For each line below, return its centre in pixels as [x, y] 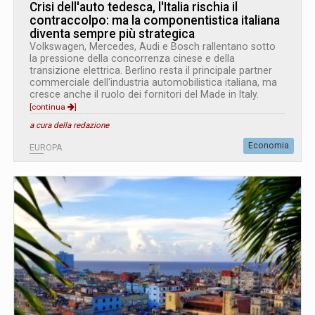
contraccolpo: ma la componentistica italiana [155, 20]
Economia [269, 145]
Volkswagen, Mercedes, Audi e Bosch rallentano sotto [153, 46]
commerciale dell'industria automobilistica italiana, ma [153, 82]
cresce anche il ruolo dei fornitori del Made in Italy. [144, 94]
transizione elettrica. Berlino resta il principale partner [151, 70]
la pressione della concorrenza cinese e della [132, 58]
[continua [49, 107]
